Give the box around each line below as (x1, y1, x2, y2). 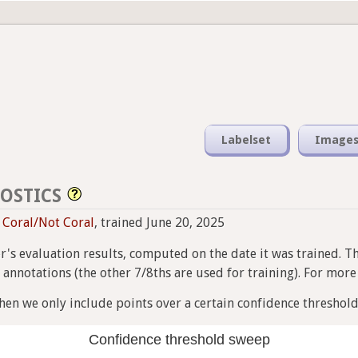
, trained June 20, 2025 (94, 215, 225, 231)
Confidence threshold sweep (88, 331, 270, 348)
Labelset (221, 133, 271, 146)
